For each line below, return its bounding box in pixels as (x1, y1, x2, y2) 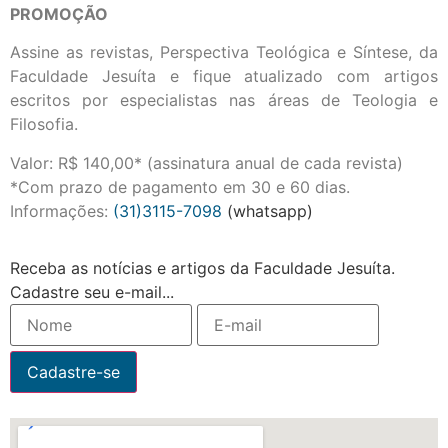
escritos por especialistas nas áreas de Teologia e (10, 90, 438, 111)
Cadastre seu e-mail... (10, 282, 174, 303)
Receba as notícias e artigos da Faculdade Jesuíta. (10, 258, 395, 279)
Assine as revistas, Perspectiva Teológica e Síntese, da (10, 42, 438, 63)
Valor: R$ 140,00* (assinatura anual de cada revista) (10, 152, 403, 173)
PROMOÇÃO (10, 3, 108, 24)
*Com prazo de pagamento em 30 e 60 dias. (10, 176, 350, 197)
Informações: (10, 200, 113, 221)
